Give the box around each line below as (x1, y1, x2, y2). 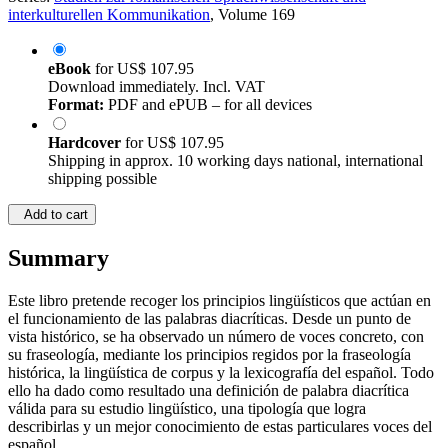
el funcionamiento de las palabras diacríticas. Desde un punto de (8, 310, 411, 328)
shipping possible (48, 170, 157, 188)
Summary (8, 245, 109, 272)
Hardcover (48, 134, 125, 152)
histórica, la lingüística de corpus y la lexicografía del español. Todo (8, 364, 434, 382)
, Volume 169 (210, 6, 295, 24)
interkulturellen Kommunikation (8, 6, 210, 24)
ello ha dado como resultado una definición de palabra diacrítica (8, 382, 409, 400)
